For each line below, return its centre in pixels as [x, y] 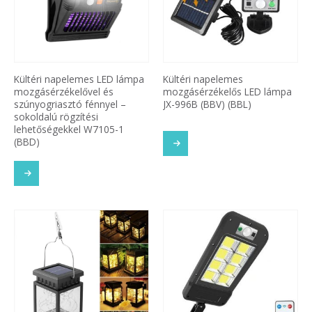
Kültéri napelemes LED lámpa [79, 79]
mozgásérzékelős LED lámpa [227, 91]
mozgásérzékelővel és [64, 91]
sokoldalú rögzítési [56, 116]
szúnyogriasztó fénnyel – [70, 104]
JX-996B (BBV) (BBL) [207, 104]
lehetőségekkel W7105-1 [69, 129]
